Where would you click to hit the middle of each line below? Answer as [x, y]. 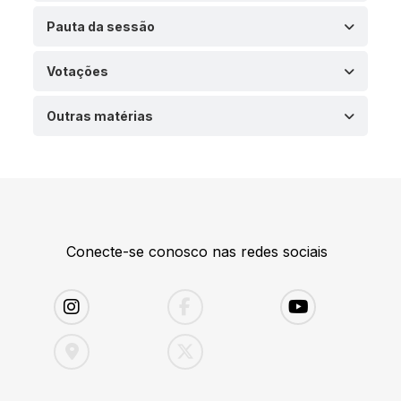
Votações [78, 71]
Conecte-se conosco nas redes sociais [197, 252]
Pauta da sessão [101, 26]
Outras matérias [100, 116]
